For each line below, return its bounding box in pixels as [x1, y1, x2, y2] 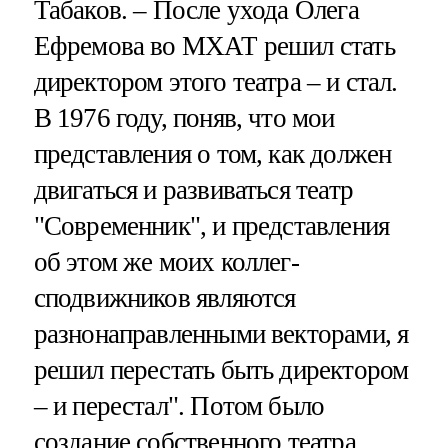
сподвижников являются [33, 282, 296, 313]
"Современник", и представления [33, 210, 390, 241]
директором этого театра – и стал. [33, 66, 398, 97]
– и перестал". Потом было [33, 390, 325, 421]
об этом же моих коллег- [33, 246, 299, 277]
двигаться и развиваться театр [33, 174, 353, 205]
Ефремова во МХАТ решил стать [33, 30, 395, 61]
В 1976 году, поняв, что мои [33, 102, 335, 133]
